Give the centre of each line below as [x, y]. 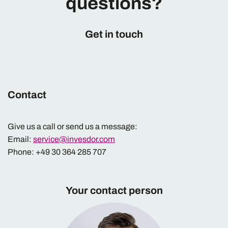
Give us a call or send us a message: [73, 127]
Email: [20, 139]
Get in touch [114, 34]
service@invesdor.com [74, 139]
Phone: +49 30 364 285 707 [57, 152]
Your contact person [114, 191]
